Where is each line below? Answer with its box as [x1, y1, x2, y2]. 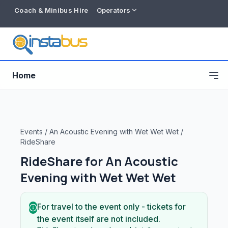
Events [20, 127, 43, 136]
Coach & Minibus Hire [14, 6, 89, 14]
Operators [96, 6, 131, 14]
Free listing [14, 208, 51, 216]
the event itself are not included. [37, 214, 160, 224]
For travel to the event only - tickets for [37, 202, 186, 212]
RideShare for [20, 153, 105, 169]
